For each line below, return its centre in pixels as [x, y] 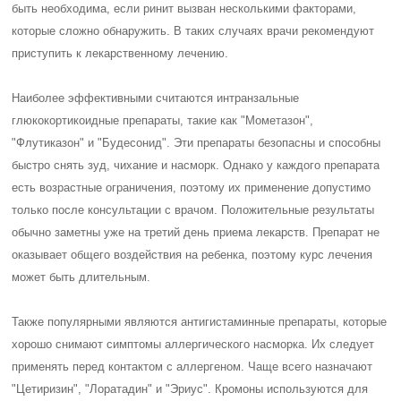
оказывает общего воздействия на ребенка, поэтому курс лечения [192, 255]
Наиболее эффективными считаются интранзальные [156, 98]
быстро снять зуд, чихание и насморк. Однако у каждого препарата [196, 165]
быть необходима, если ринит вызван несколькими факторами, [184, 9]
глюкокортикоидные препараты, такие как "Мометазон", [163, 120]
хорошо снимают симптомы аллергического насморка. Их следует [193, 344]
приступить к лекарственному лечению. [120, 53]
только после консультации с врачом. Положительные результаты [193, 210]
